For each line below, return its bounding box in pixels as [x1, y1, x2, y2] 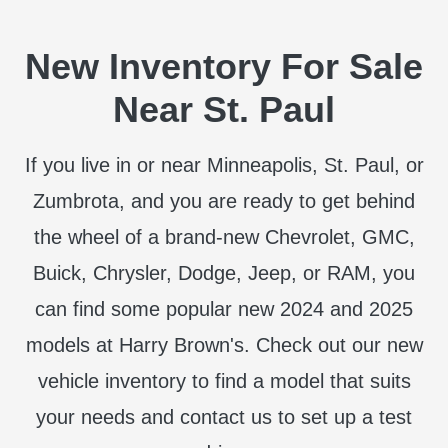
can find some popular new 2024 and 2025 [35, 298, 413, 321]
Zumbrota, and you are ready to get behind [33, 190, 415, 213]
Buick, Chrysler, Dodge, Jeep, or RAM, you [33, 262, 415, 285]
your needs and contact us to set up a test [36, 406, 412, 429]
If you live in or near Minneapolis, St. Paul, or [24, 154, 424, 177]
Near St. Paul [113, 89, 335, 131]
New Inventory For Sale [25, 46, 423, 88]
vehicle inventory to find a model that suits [37, 370, 411, 393]
